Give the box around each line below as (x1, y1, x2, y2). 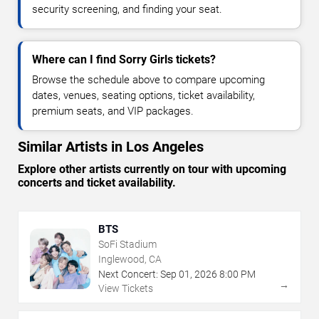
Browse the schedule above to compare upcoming (32, 73, 265, 87)
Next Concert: (98, 268, 158, 281)
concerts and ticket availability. (18, 176, 176, 190)
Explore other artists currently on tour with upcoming (18, 162, 286, 177)
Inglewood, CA (98, 253, 162, 266)
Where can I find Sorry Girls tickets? (32, 53, 216, 67)
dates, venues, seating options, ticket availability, (32, 89, 255, 103)
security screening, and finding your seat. (32, 3, 222, 16)
